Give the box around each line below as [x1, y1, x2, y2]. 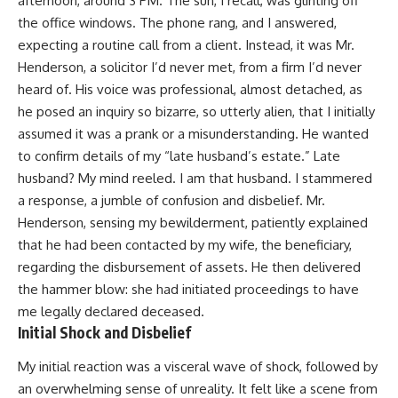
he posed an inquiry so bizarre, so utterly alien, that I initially [18, 103, 375, 121]
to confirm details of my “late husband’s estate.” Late [18, 147, 340, 165]
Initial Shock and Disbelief [18, 322, 191, 343]
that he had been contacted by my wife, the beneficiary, [18, 236, 352, 254]
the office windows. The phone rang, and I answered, [18, 14, 337, 32]
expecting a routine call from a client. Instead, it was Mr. [18, 36, 354, 54]
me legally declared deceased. [18, 303, 204, 321]
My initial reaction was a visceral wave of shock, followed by [18, 357, 378, 375]
